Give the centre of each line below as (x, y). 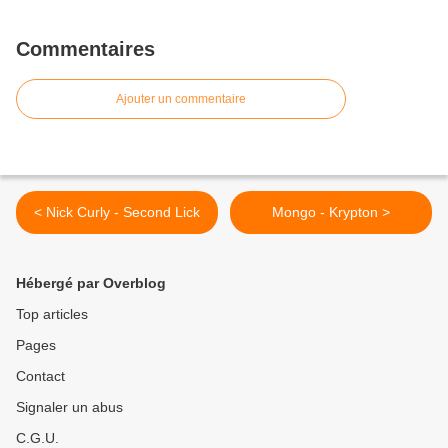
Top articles (52, 314)
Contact (40, 376)
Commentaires (85, 49)
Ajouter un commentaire (181, 99)
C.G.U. (37, 438)
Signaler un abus (69, 407)
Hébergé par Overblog (91, 283)
